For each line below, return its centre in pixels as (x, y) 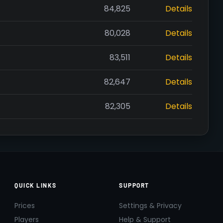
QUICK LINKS (36, 185)
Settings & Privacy (150, 206)
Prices (25, 206)
